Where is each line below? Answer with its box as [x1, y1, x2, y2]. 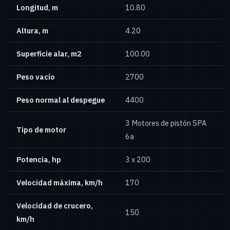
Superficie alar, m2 [16, 49, 82, 59]
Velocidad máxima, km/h [16, 178, 103, 188]
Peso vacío [16, 72, 55, 82]
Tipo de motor [16, 125, 66, 135]
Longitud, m [16, 3, 58, 13]
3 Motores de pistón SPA [125, 118, 206, 128]
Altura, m [16, 26, 48, 36]
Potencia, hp [16, 155, 61, 165]
